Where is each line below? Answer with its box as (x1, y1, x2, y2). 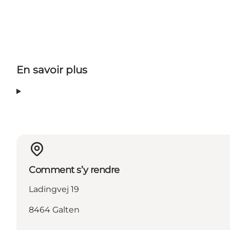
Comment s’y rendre (29, 164, 120, 176)
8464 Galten (29, 204, 80, 215)
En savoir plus (16, 64, 87, 76)
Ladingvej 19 (29, 184, 79, 194)
